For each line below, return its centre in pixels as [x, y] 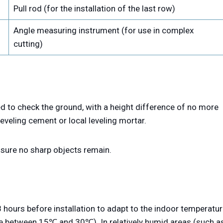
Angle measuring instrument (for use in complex [103, 31]
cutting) [28, 44]
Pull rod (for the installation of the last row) [94, 9]
